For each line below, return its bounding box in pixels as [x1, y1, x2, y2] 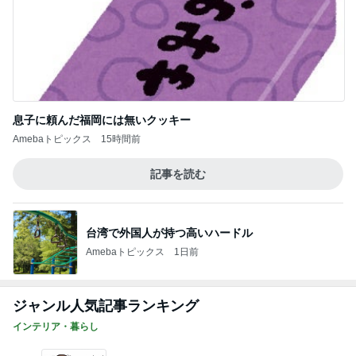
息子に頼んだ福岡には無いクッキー [13, 114, 191, 126]
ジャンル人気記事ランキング [13, 298, 199, 314]
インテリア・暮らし [13, 321, 99, 332]
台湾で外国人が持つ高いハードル [86, 226, 253, 239]
